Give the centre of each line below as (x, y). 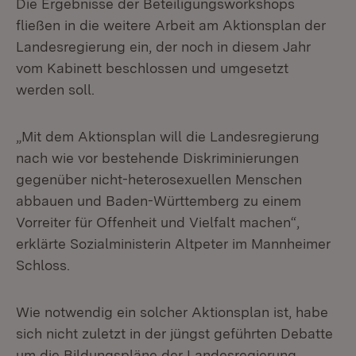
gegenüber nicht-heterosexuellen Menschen (159, 179)
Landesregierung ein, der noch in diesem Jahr (163, 46)
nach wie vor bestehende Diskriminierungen (157, 158)
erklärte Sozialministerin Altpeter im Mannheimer (173, 244)
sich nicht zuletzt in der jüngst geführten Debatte (174, 333)
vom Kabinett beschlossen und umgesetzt (152, 68)
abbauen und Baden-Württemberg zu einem (159, 201)
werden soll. (55, 89)
